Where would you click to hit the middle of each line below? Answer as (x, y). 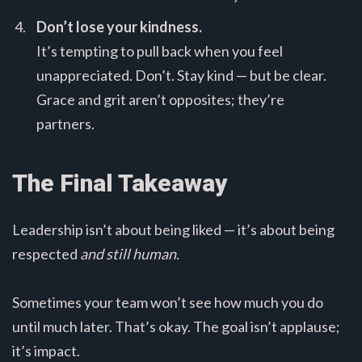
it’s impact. (46, 351)
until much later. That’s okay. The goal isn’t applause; (176, 327)
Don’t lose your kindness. (119, 27)
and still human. (130, 254)
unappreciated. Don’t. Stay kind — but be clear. (181, 76)
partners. (65, 124)
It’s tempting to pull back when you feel (160, 51)
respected (46, 254)
